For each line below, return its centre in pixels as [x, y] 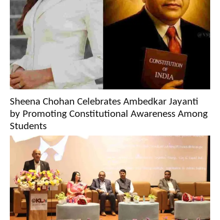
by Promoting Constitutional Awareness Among [109, 114]
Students [28, 126]
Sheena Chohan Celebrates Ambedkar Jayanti [104, 102]
